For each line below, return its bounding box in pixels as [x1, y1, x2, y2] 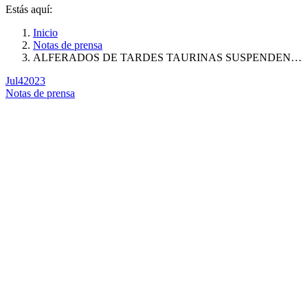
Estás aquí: [5, 3, 52, 15]
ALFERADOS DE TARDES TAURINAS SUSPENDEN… [33, 51, 302, 63]
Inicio [33, 26, 58, 38]
